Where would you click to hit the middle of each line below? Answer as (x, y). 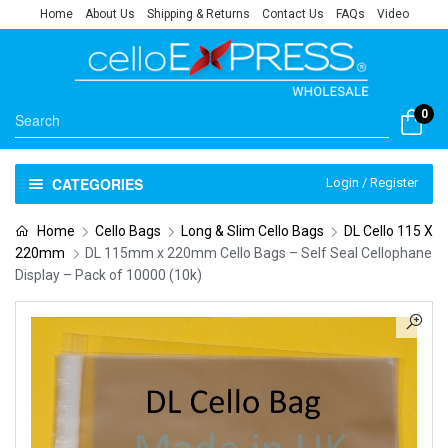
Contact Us (292, 14)
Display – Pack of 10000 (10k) (108, 275)
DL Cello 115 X (388, 231)
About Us (109, 14)
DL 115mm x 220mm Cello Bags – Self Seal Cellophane (258, 253)
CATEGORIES (97, 184)
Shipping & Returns (198, 14)
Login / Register (372, 182)
